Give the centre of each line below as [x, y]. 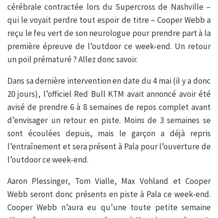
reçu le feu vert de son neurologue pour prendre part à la [109, 33]
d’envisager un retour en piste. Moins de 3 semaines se [109, 120]
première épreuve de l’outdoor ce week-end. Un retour [109, 46]
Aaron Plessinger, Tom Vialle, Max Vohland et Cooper [109, 181]
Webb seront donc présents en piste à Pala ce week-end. [109, 194]
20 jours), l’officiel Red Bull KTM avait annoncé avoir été [109, 94]
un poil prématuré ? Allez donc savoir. [73, 59]
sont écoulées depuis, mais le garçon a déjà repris [109, 133]
